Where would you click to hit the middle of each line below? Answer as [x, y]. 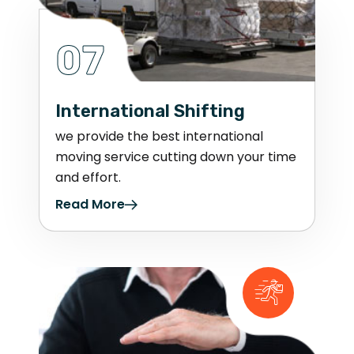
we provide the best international [159, 136]
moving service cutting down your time [176, 156]
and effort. [88, 177]
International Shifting [150, 111]
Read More [90, 204]
